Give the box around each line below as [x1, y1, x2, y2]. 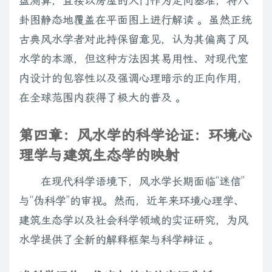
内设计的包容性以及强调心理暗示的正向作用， [19, 72, 248, 85]
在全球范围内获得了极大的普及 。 [19, 91, 186, 104]
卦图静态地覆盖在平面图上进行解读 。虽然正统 [19, 13, 252, 27]
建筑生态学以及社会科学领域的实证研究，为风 [19, 214, 248, 227]
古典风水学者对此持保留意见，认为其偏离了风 [19, 33, 248, 46]
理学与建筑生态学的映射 [19, 147, 179, 165]
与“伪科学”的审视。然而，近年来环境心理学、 [19, 194, 245, 208]
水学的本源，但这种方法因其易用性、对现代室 [19, 52, 248, 66]
